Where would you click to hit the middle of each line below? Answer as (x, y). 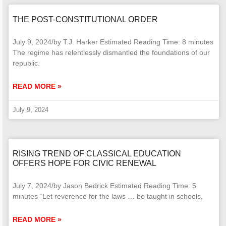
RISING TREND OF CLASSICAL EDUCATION (97, 153)
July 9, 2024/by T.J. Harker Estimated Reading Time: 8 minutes (113, 42)
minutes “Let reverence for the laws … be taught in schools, (108, 196)
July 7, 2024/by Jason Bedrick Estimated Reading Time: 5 (104, 185)
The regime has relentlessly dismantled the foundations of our (111, 52)
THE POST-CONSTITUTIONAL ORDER (85, 19)
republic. (26, 63)
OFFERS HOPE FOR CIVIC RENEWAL (84, 163)
